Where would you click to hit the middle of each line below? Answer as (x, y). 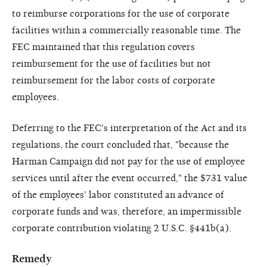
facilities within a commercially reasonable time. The (126, 30)
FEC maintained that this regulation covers (103, 47)
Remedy (32, 259)
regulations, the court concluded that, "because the (120, 145)
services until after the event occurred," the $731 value (130, 178)
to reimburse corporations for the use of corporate (121, 13)
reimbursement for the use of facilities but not (111, 63)
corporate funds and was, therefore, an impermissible (127, 211)
